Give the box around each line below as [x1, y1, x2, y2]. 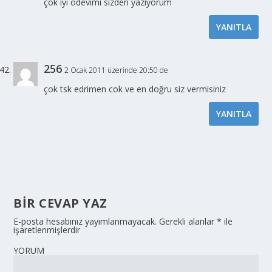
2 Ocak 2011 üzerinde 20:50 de [64, 65, 169, 76]
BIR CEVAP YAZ [13, 195, 107, 212]
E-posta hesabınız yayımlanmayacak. [13, 216, 157, 228]
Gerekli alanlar [157, 216, 217, 228]
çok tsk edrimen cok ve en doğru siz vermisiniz [44, 83, 226, 95]
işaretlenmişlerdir [13, 224, 81, 236]
